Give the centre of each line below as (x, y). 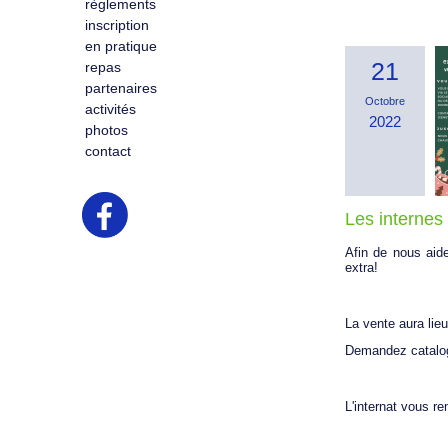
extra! (361, 267)
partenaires (120, 88)
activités (110, 109)
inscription (116, 25)
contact (107, 151)
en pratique (120, 46)
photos (106, 130)
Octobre (384, 101)
